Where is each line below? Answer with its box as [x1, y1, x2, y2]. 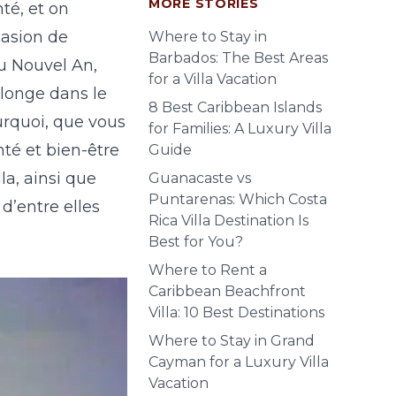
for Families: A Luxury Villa [148, 120, 331, 137]
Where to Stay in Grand [148, 332, 315, 349]
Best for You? [148, 233, 243, 250]
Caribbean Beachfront [148, 283, 306, 300]
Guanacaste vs [148, 170, 251, 187]
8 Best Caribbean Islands [148, 99, 322, 116]
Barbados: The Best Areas [148, 49, 328, 66]
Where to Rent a [148, 262, 267, 278]
